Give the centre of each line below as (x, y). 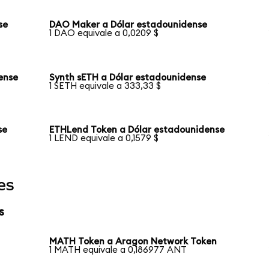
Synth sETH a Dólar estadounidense (128, 77)
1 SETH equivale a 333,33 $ (105, 86)
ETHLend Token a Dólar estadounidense (137, 130)
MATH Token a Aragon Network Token (133, 241)
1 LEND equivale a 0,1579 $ (104, 139)
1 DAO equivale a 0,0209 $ (104, 33)
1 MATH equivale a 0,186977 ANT (118, 250)
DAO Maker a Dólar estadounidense (128, 25)
